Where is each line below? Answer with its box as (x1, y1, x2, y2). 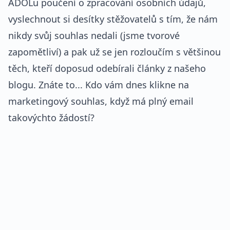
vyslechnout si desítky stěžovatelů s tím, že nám (8, 13, 218, 25)
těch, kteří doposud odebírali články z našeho (8, 62, 206, 74)
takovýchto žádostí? (8, 111, 94, 124)
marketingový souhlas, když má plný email (8, 95, 194, 107)
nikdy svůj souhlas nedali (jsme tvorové (8, 29, 180, 42)
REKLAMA (18, 149, 46, 157)
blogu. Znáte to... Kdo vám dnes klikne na (8, 79, 189, 91)
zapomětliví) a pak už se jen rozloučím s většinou (8, 46, 221, 58)
